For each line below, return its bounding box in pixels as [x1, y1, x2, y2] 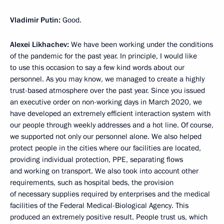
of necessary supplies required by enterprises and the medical [10, 189, 210, 199]
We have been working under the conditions [71, 39, 213, 50]
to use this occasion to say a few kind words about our [10, 62, 184, 73]
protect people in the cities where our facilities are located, [10, 143, 201, 153]
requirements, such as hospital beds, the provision [10, 177, 173, 188]
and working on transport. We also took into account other [10, 166, 198, 176]
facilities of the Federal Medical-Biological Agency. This [10, 200, 188, 211]
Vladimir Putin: [10, 15, 60, 25]
